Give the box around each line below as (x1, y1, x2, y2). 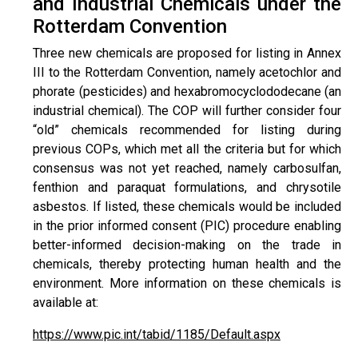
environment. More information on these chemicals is (33, 276, 341, 291)
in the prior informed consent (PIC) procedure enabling (33, 218, 341, 233)
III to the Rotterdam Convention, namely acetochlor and (33, 65, 341, 80)
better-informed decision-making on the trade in (33, 237, 341, 253)
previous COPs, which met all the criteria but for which (33, 141, 341, 157)
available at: (33, 295, 98, 310)
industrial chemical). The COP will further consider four (33, 103, 341, 118)
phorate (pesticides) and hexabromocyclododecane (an (33, 84, 341, 99)
